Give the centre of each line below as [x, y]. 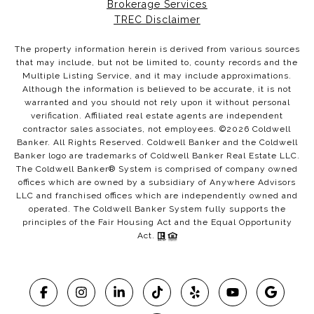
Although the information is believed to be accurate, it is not [157, 89]
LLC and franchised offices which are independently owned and [157, 196]
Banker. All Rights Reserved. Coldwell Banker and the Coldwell [157, 143]
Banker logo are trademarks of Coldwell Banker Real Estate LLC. [157, 156]
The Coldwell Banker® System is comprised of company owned [157, 169]
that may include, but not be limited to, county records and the [157, 63]
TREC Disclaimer [157, 20]
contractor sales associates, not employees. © [125, 129]
